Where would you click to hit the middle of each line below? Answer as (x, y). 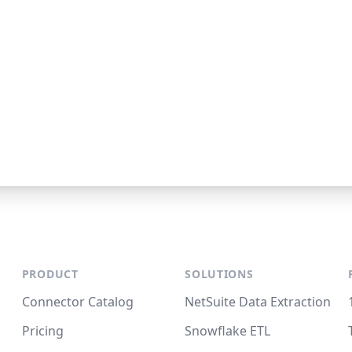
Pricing (42, 330)
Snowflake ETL (228, 330)
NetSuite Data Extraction (258, 301)
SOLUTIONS (219, 274)
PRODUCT (50, 274)
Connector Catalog (77, 301)
